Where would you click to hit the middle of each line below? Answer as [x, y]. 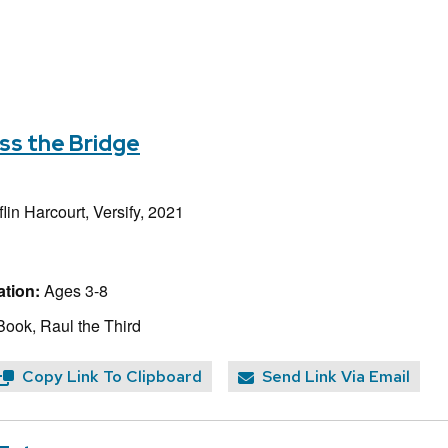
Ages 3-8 [74, 290]
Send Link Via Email [336, 377]
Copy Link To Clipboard [112, 377]
